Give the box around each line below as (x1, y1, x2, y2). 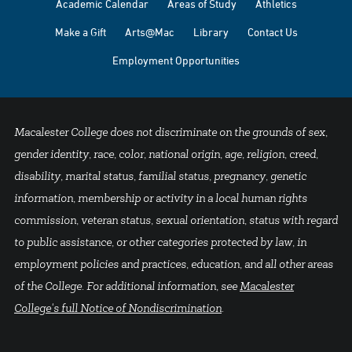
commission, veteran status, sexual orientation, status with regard (14, 216, 338, 227)
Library (192, 25, 229, 38)
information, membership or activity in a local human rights (14, 194, 307, 205)
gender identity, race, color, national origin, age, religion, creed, (14, 150, 318, 161)
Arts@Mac (124, 25, 174, 38)
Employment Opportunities (112, 53, 240, 67)
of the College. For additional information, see (14, 282, 240, 293)
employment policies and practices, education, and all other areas (14, 260, 333, 271)
